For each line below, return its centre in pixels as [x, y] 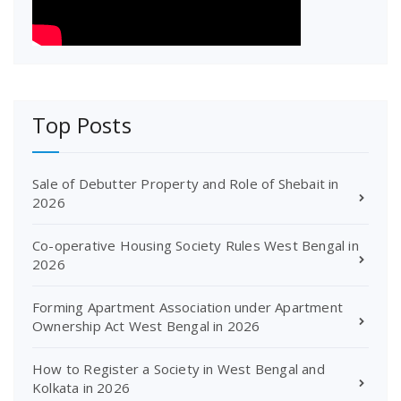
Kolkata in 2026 [81, 387]
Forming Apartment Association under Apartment [188, 307]
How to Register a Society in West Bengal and [179, 368]
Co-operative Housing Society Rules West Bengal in [196, 245]
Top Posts [82, 124]
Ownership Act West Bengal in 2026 [146, 325]
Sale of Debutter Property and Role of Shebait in [186, 183]
